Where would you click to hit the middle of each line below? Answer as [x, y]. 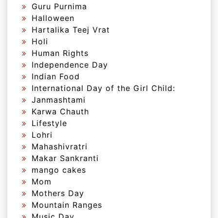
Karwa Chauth [60, 111]
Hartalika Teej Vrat [71, 30]
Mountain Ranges [67, 205]
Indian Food [56, 76]
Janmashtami [59, 100]
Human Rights [60, 53]
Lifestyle [49, 123]
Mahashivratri [60, 146]
